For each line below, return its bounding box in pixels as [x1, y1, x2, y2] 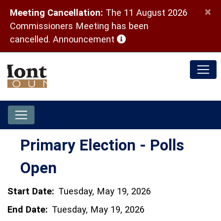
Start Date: [7, 186, 54, 196]
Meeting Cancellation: [10, 7, 103, 18]
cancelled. [10, 34, 53, 44]
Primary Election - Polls [20, 136, 184, 154]
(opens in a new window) [116, 34, 216, 44]
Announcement [53, 34, 117, 44]
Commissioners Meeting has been [10, 21, 148, 31]
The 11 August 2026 [103, 7, 187, 18]
